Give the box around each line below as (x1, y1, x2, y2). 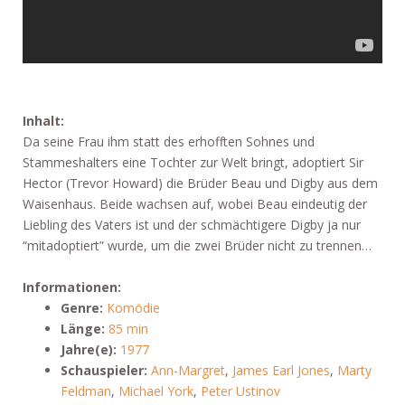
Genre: (61, 299, 103, 316)
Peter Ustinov (201, 382, 280, 400)
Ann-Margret (151, 362, 225, 379)
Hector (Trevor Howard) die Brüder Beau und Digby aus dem (23, 174, 378, 192)
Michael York (118, 382, 193, 400)
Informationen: (23, 278, 121, 296)
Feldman (61, 382, 111, 400)
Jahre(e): (61, 341, 117, 358)
